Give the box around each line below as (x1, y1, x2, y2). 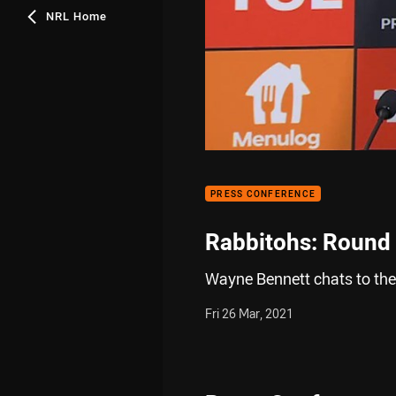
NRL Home (46, 8, 107, 24)
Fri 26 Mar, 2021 (205, 305, 293, 323)
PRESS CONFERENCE (210, 188, 316, 201)
